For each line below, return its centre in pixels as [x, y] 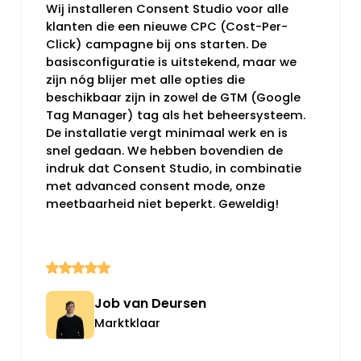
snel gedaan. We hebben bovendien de [164, 150]
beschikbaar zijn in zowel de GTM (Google [173, 97]
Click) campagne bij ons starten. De [156, 44]
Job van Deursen [150, 303]
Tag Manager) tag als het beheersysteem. [175, 115]
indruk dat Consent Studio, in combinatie [173, 168]
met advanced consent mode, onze [155, 186]
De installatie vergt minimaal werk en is [166, 133]
